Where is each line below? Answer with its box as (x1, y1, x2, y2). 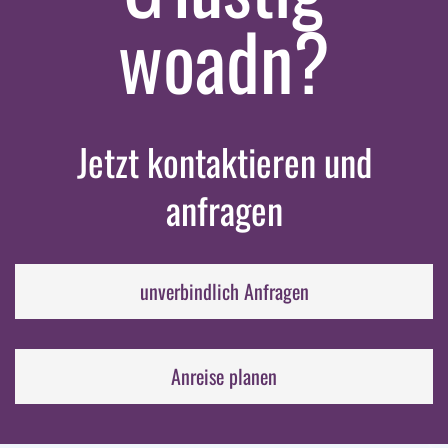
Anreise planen (171, 361, 277, 392)
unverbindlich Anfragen (139, 276, 309, 307)
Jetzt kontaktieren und (76, 134, 372, 190)
